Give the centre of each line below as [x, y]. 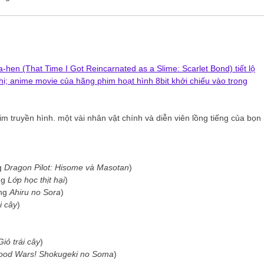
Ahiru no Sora [35, 192]
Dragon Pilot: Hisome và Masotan [67, 168]
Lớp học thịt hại [36, 180]
